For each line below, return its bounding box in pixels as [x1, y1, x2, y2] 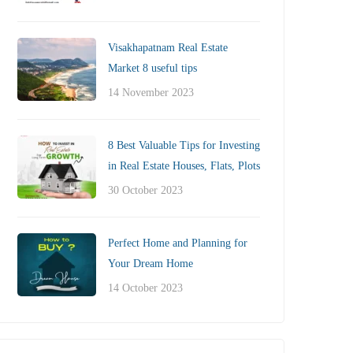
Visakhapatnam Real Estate [108, 41, 228, 54]
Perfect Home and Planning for [108, 236, 247, 249]
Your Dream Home [108, 257, 193, 269]
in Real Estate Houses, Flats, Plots [108, 159, 260, 172]
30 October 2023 [108, 184, 183, 196]
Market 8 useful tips [108, 61, 197, 74]
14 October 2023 [108, 281, 183, 294]
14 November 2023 [108, 86, 194, 98]
